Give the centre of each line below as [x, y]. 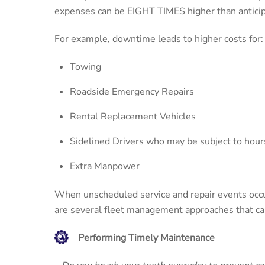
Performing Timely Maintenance [146, 238]
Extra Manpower [104, 166]
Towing [85, 67]
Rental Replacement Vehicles [132, 116]
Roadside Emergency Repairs [132, 91]
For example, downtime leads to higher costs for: [159, 39]
